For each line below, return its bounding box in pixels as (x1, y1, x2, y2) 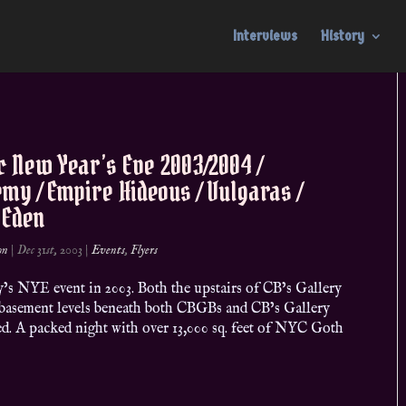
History (320, 27, 364, 44)
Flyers (130, 242, 159, 258)
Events (92, 242, 126, 258)
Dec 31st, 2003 (17, 242, 83, 258)
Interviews (232, 27, 297, 44)
